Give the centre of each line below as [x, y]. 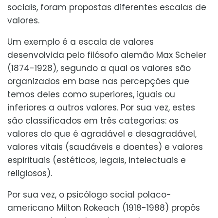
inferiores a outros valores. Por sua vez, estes [101, 107]
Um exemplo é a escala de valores [81, 42]
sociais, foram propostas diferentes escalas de [107, 7]
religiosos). [30, 173]
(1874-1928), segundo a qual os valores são [99, 68]
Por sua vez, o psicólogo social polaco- [89, 194]
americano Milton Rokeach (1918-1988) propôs [104, 208]
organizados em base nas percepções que [98, 81]
